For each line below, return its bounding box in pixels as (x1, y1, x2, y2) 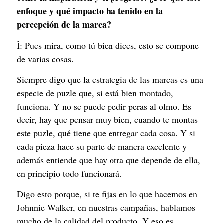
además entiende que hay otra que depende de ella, (17, 153, 200, 166)
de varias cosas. (17, 52, 74, 65)
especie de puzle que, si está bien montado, (17, 86, 173, 99)
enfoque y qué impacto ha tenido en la (17, 4, 163, 18)
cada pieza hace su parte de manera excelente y (17, 140, 187, 152)
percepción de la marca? (17, 18, 111, 31)
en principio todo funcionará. (17, 167, 122, 179)
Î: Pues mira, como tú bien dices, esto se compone (17, 39, 199, 51)
